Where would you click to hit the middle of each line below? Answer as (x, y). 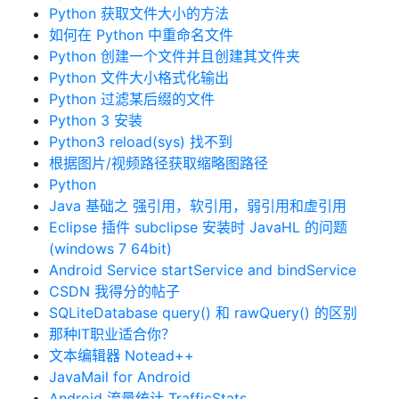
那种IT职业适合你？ (112, 334)
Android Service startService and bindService (203, 270)
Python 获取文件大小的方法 (139, 13)
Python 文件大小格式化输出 (139, 77)
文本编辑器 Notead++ (122, 355)
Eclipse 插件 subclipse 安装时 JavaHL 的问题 (198, 227)
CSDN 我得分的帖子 (114, 291)
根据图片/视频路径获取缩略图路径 (159, 163)
